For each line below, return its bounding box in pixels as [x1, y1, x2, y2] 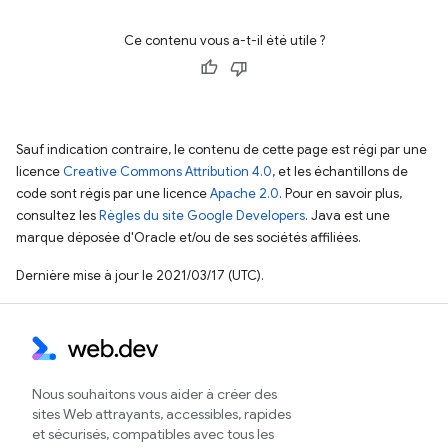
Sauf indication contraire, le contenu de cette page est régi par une [16, 141, 427, 159]
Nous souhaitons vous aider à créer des [32, 385, 277, 404]
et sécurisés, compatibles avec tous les [32, 425, 274, 444]
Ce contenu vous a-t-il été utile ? [123, 32, 325, 50]
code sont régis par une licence [16, 185, 210, 203]
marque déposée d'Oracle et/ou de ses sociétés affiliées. [16, 229, 361, 247]
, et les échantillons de [272, 163, 408, 181]
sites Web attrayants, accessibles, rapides [32, 405, 291, 424]
